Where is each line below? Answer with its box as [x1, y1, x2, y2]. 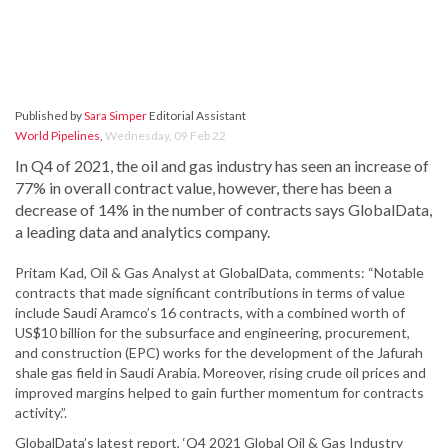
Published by [15, 108, 84, 124]
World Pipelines [15, 128, 100, 144]
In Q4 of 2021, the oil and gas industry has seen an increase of [15, 156, 429, 176]
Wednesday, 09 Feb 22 [105, 128, 226, 144]
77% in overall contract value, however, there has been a [15, 178, 392, 198]
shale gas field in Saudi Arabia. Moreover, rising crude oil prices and [15, 364, 426, 382]
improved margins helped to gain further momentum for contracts [15, 384, 424, 402]
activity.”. [15, 404, 67, 422]
